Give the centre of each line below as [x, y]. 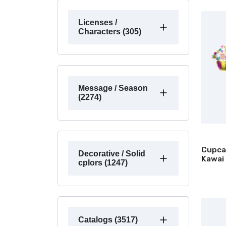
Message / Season [113, 88]
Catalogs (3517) [108, 219]
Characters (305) [110, 31]
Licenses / [98, 22]
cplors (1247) [103, 162]
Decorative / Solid [112, 153]
